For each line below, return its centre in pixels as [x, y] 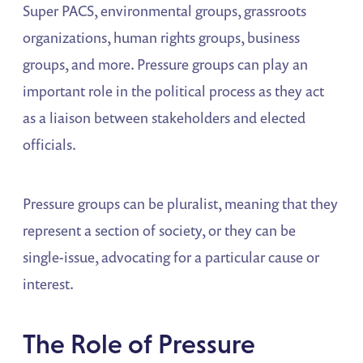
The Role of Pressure [139, 344]
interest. [49, 284]
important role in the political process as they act [174, 91]
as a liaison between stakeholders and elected [164, 118]
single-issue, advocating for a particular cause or [171, 257]
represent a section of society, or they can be [160, 231]
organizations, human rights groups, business [162, 38]
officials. [50, 145]
